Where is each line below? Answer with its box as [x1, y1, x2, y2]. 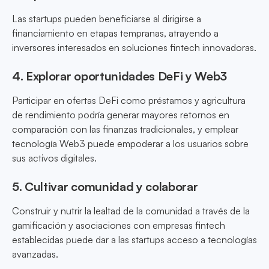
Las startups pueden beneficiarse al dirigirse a [12, 13, 201, 25]
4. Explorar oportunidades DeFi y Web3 [12, 68, 228, 84]
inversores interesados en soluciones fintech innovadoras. [12, 41, 256, 54]
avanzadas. [12, 248, 58, 261]
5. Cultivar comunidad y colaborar [12, 179, 198, 195]
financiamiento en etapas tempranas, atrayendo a [12, 27, 219, 40]
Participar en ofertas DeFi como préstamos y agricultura [12, 94, 246, 107]
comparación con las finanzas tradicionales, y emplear [12, 123, 238, 136]
